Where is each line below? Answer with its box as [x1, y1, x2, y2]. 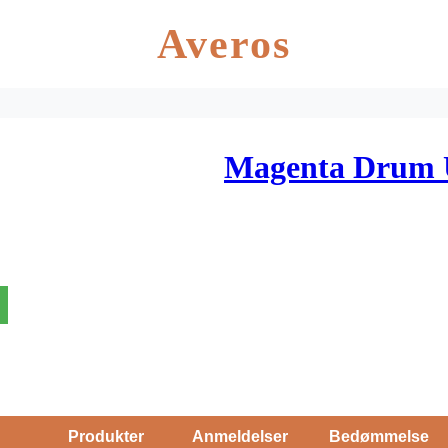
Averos [156, 21, 292, 67]
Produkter [67, 427, 144, 445]
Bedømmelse [329, 427, 429, 445]
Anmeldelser [191, 427, 288, 445]
